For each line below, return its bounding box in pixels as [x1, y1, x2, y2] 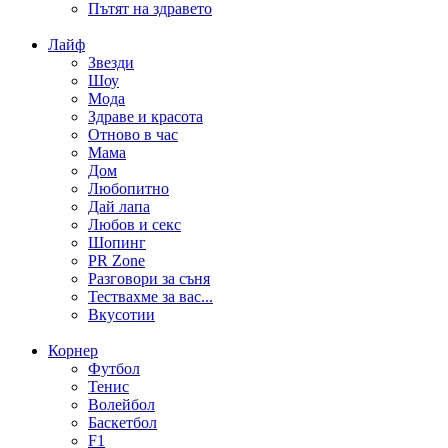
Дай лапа [88, 197, 150, 215]
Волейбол [88, 395, 155, 413]
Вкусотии [88, 305, 155, 323]
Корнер [48, 341, 98, 359]
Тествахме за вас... [88, 287, 213, 305]
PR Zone [88, 251, 145, 269]
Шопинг [88, 233, 146, 251]
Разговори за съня [88, 269, 210, 287]
